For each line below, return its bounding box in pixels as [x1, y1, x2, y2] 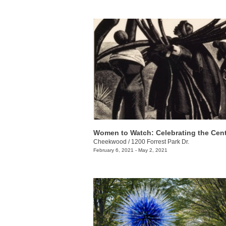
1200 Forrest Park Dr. [131, 138, 189, 146]
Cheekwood [93, 138, 127, 146]
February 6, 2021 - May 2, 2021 [93, 147, 167, 153]
